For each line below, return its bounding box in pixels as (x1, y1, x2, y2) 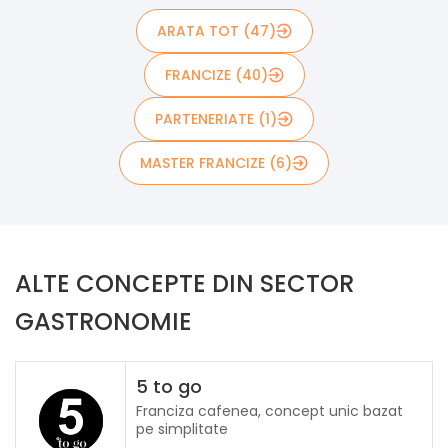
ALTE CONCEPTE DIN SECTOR (15, 266, 354, 300)
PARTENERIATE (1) (155, 108, 277, 129)
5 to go (136, 373, 202, 399)
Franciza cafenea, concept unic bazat (136, 400, 403, 421)
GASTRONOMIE (15, 304, 192, 338)
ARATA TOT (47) (156, 20, 276, 41)
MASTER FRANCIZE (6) (140, 152, 292, 173)
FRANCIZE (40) (164, 64, 268, 85)
